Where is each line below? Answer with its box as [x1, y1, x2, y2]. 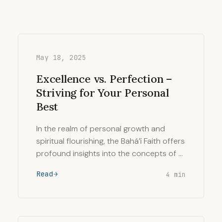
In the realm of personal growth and [36, 123, 165, 134]
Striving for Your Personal [36, 86, 169, 100]
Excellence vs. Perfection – [36, 72, 172, 86]
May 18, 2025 [36, 53, 86, 62]
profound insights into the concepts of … [36, 148, 183, 159]
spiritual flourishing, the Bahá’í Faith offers [36, 136, 185, 146]
